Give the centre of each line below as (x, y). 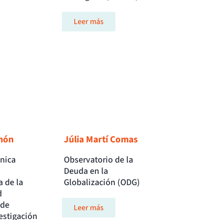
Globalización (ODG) (102, 183)
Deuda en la (86, 171)
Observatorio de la (99, 160)
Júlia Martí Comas (101, 140)
